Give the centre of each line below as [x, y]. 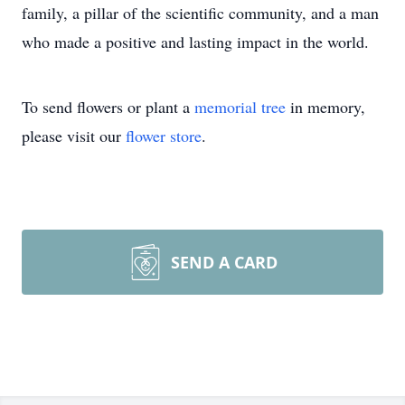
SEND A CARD [224, 262]
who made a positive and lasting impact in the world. [195, 42]
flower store [164, 136]
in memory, [325, 107]
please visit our [74, 136]
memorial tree [240, 107]
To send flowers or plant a [108, 107]
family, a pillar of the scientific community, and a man [200, 13]
